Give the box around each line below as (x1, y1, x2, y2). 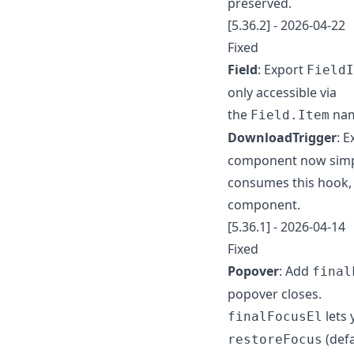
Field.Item (250, 107, 330, 122)
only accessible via (228, 83, 337, 101)
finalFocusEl (228, 308, 322, 324)
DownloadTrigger (228, 128, 337, 146)
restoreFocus (228, 331, 322, 347)
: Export (258, 60, 307, 78)
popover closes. (228, 284, 322, 303)
